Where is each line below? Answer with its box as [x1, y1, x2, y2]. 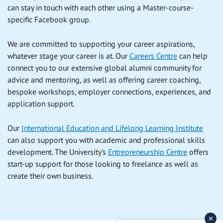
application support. [7, 99, 78, 109]
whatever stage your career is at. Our [7, 51, 129, 61]
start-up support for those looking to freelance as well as [7, 159, 198, 169]
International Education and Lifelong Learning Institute [21, 123, 203, 133]
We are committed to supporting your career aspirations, [7, 39, 195, 49]
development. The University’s [7, 147, 108, 157]
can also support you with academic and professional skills [7, 135, 205, 145]
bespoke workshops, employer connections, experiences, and [7, 87, 211, 97]
